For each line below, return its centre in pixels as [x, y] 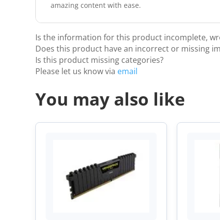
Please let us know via [76, 71]
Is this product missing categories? [99, 60]
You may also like [110, 99]
